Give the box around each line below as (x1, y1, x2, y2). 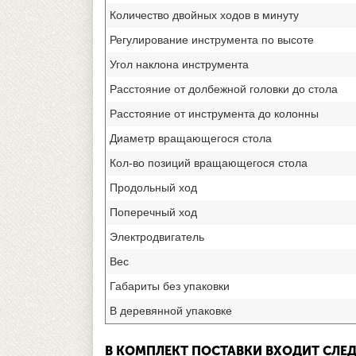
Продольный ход (110, 180, 197, 194)
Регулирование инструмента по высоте (110, 33, 314, 46)
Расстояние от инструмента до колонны (110, 106, 319, 120)
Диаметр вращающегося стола (110, 131, 272, 145)
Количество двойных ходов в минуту (110, 8, 299, 21)
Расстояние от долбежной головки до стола (110, 82, 338, 95)
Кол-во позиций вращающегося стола (110, 156, 308, 169)
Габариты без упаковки (110, 279, 230, 292)
